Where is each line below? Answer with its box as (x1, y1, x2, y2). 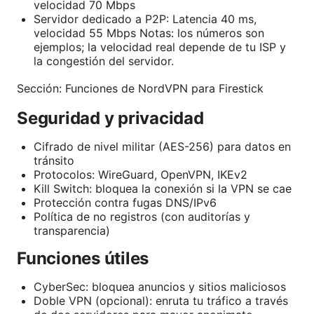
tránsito (34, 153, 74, 168)
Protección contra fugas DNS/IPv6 (34, 196, 217, 210)
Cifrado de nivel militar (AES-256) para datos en (34, 139, 291, 154)
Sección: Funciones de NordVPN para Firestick (17, 81, 264, 96)
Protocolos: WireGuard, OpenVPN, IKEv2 (34, 168, 247, 182)
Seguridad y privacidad (17, 108, 204, 129)
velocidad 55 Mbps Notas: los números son (34, 26, 264, 41)
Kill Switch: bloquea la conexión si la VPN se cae (34, 182, 292, 196)
